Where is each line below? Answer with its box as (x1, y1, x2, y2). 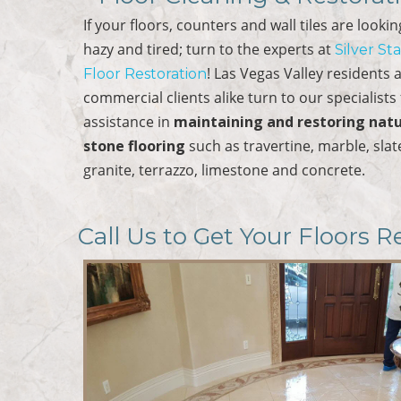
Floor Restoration (83, 64, 208, 82)
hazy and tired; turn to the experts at (83, 38, 336, 59)
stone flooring (83, 135, 186, 156)
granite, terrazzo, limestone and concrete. (83, 159, 366, 180)
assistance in (83, 111, 175, 132)
